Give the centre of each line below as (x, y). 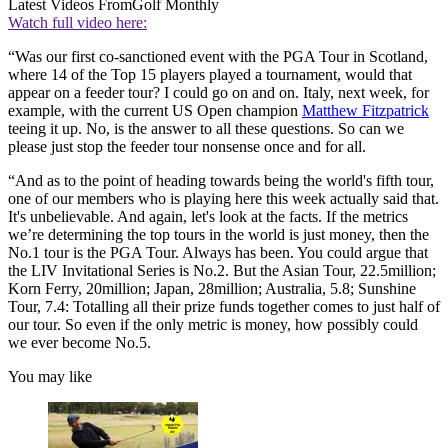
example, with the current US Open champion (155, 111)
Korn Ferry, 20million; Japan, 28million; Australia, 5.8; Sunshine (212, 289)
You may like (50, 377)
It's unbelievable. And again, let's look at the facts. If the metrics (208, 217)
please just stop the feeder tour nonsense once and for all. (187, 147)
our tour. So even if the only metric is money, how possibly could (213, 325)
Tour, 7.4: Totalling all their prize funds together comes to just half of (224, 307)
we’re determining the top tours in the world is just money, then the (218, 235)
